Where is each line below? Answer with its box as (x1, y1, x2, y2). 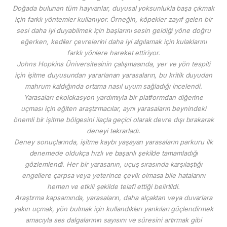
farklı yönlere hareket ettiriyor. (67, 48, 160, 57)
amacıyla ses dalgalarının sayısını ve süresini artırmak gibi (25, 215, 202, 224)
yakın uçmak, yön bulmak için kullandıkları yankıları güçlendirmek (14, 204, 213, 213)
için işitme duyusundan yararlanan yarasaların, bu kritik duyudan (14, 70, 213, 79)
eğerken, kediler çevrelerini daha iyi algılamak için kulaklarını (20, 37, 207, 46)
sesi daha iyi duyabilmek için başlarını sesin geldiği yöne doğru (16, 26, 211, 34)
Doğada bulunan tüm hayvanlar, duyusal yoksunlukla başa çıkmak (13, 4, 214, 12)
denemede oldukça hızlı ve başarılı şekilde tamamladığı (29, 148, 198, 157)
